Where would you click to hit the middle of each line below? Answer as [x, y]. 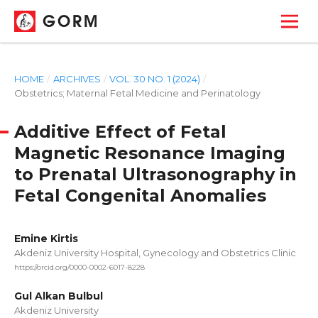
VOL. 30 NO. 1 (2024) [155, 79]
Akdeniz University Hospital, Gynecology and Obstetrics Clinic [155, 253]
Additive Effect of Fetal [120, 132]
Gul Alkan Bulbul [59, 296]
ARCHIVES [77, 79]
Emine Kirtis [46, 238]
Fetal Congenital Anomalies [140, 196]
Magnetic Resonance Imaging [150, 153]
